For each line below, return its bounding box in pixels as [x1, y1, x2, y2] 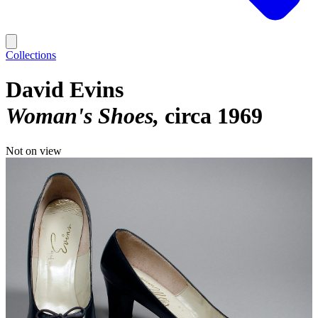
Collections [6, 49, 56, 61]
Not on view [6, 144, 62, 157]
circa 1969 [165, 103, 263, 129]
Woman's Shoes [6, 103, 153, 129]
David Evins [6, 77, 124, 103]
